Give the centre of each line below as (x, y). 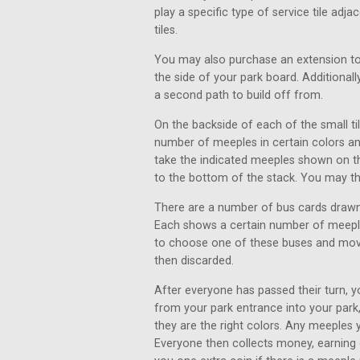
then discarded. (194, 261)
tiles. (166, 30)
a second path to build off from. (239, 95)
